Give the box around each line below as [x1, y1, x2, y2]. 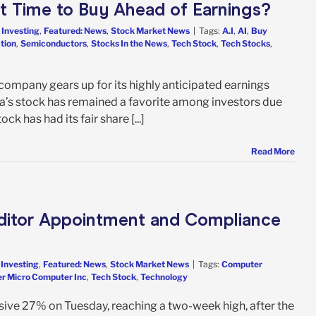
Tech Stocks [221, 37, 270, 49]
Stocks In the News [91, 37, 167, 49]
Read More [251, 145, 295, 157]
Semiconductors [20, 37, 87, 49]
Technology [140, 271, 188, 282]
